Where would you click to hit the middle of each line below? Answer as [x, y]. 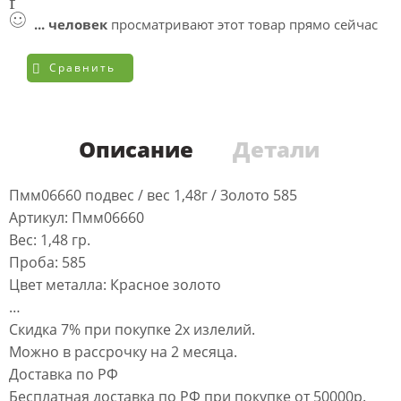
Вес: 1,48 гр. [50, 239]
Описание [136, 149]
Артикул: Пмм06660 [77, 217]
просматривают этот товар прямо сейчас [243, 24]
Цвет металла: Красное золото [115, 284]
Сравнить [82, 67]
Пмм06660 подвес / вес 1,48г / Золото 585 [153, 195]
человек [78, 24]
